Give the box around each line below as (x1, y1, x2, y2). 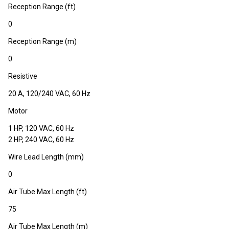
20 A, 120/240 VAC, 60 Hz (8, 89, 90, 98)
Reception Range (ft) (8, 3, 76, 11)
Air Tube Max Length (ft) (8, 188, 87, 196)
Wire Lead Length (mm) (8, 153, 84, 162)
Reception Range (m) (8, 37, 77, 46)
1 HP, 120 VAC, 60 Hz (8, 124, 74, 133)
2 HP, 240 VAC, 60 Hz (8, 135, 74, 144)
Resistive (8, 72, 37, 81)
